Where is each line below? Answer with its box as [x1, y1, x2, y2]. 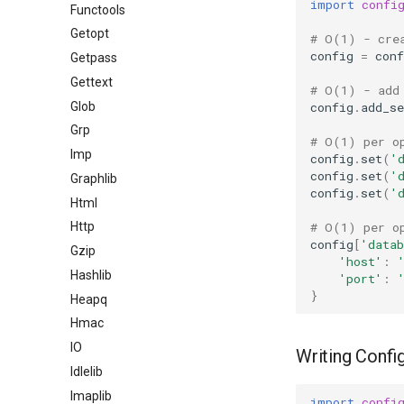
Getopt [70, 26, 109, 41]
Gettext [70, 74, 113, 89]
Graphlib [70, 170, 117, 186]
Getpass [70, 50, 117, 65]
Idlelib [70, 363, 103, 379]
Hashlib [70, 267, 112, 282]
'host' [339, 252, 382, 270]
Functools [70, 2, 125, 17]
